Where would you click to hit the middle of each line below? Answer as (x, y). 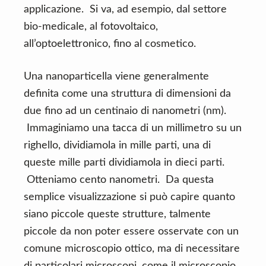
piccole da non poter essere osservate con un (131, 232)
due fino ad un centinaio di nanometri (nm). (125, 111)
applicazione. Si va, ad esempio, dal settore (125, 9)
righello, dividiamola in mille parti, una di (117, 145)
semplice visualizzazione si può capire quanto (129, 197)
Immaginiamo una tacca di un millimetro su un (133, 128)
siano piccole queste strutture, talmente (117, 214)
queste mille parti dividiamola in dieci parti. (124, 163)
